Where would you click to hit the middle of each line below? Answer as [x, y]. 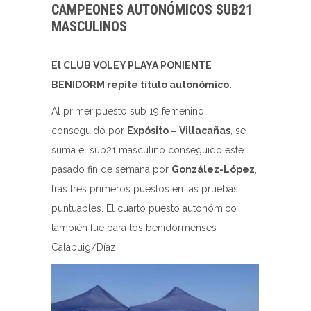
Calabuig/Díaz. [85, 247]
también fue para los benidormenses [134, 227]
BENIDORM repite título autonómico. [142, 84]
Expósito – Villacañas [179, 130]
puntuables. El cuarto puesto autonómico [144, 208]
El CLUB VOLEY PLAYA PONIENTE [132, 65]
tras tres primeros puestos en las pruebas [145, 188]
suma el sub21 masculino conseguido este [148, 150]
